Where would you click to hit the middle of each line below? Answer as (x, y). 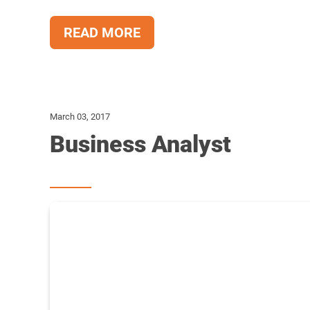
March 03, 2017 (80, 117)
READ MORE (102, 33)
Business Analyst (140, 144)
